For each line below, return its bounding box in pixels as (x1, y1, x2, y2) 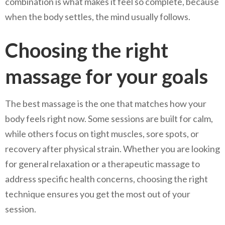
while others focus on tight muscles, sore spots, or (5, 128, 199, 140)
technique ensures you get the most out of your (5, 188, 190, 200)
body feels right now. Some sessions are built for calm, (5, 113, 213, 125)
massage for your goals (5, 64, 208, 89)
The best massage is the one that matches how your (5, 98, 206, 109)
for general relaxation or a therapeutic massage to (5, 158, 200, 170)
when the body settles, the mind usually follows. (5, 11, 190, 23)
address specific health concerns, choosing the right (5, 173, 208, 185)
